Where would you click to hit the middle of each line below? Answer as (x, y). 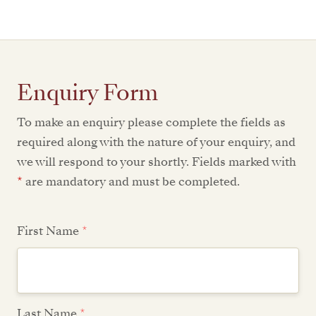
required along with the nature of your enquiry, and (156, 142)
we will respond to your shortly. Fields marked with (157, 162)
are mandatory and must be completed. (131, 182)
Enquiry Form (87, 93)
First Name (49, 231)
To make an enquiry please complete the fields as (151, 123)
